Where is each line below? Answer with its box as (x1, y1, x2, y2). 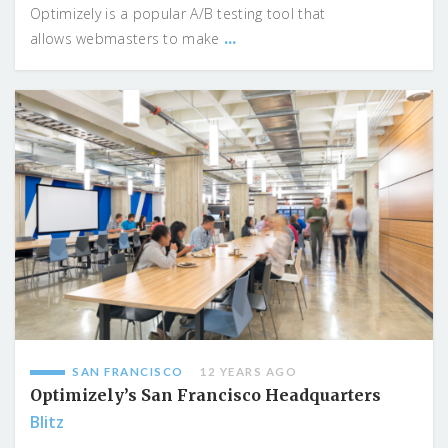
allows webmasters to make (30, 28, 224, 48)
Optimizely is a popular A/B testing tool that (30, 3, 326, 23)
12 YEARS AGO (199, 365, 297, 379)
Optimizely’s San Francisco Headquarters (30, 385, 381, 406)
